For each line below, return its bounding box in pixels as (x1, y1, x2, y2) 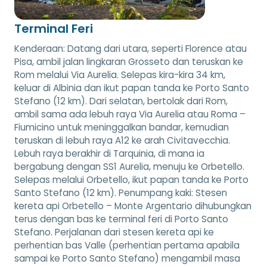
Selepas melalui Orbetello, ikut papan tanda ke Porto (14, 173, 249, 186)
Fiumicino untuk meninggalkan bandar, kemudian (14, 120, 229, 133)
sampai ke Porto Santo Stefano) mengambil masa (14, 252, 240, 265)
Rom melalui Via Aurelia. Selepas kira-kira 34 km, (14, 68, 225, 81)
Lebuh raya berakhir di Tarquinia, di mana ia (14, 147, 204, 160)
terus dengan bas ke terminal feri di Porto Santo (14, 212, 228, 225)
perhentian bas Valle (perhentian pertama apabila (14, 238, 240, 252)
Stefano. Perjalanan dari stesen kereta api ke (14, 225, 214, 238)
